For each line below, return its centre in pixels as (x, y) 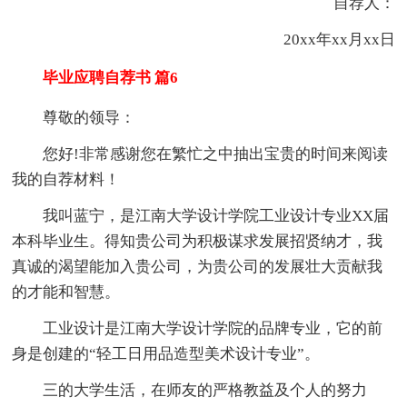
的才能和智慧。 (66, 292)
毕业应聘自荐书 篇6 (95, 77)
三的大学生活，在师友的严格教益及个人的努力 (205, 390)
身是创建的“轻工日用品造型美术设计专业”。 (166, 353)
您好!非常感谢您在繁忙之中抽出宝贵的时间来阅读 (216, 154)
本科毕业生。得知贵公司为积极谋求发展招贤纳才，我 (198, 241)
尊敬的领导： (89, 117)
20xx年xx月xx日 (323, 39)
